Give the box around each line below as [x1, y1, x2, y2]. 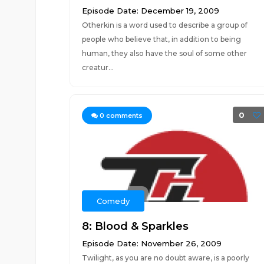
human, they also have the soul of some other [81, 49, 247, 58]
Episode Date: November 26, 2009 [81, 239, 222, 248]
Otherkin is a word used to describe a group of [81, 21, 247, 29]
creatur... [81, 63, 114, 72]
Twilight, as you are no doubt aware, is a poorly [81, 253, 249, 262]
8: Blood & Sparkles [81, 220, 189, 233]
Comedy [96, 196, 130, 206]
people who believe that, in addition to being [81, 35, 241, 44]
